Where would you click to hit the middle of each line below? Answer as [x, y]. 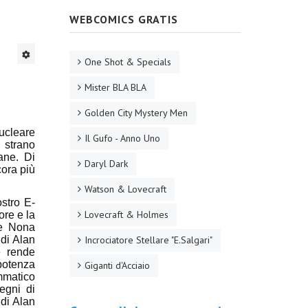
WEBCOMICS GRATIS [124, 19]
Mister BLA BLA [115, 87]
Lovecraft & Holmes [126, 214]
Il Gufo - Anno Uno [122, 138]
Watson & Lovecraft [125, 189]
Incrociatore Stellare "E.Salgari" [148, 240]
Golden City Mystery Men [136, 113]
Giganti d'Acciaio [117, 265]
